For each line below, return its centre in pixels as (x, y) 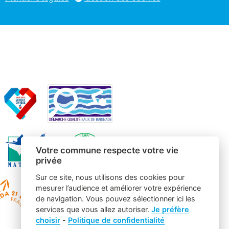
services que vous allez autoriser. (93, 210)
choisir (48, 220)
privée (49, 161)
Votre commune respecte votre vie (107, 151)
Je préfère (170, 210)
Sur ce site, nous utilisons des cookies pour (110, 177)
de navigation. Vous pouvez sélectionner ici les (115, 199)
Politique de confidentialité (116, 220)
